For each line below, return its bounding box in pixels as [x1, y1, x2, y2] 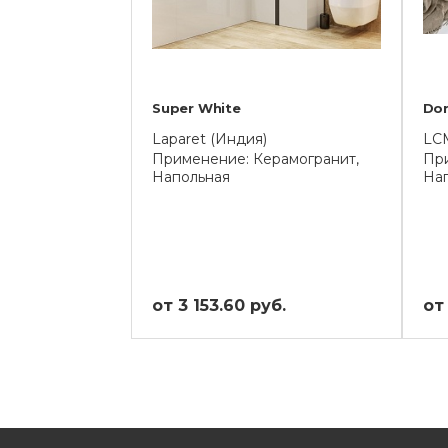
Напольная [152, 168, 230, 186]
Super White [152, 100, 241, 116]
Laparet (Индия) [152, 130, 267, 148]
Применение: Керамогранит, [152, 150, 359, 168]
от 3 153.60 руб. [152, 296, 286, 315]
